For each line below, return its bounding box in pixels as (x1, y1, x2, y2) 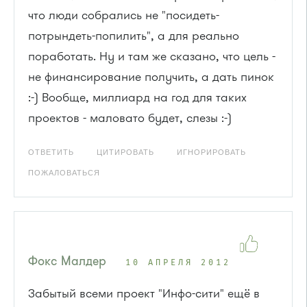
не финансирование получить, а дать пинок (28, 68, 274, 85)
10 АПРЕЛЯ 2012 (125, 258, 231, 267)
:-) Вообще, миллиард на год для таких (28, 88, 247, 106)
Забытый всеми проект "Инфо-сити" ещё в (28, 284, 260, 302)
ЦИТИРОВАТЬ (97, 147, 154, 156)
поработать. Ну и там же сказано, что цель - (28, 47, 275, 64)
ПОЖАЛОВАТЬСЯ (28, 168, 100, 177)
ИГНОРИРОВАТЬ (177, 147, 246, 156)
